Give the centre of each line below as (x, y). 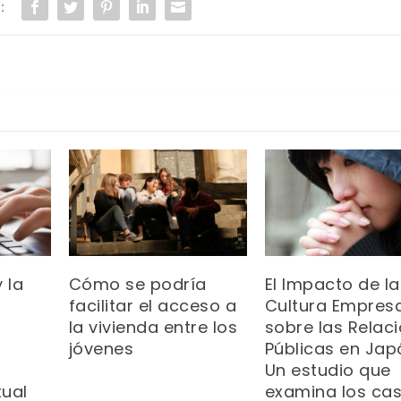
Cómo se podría (137, 285)
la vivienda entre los (153, 328)
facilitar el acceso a (153, 306)
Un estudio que (328, 371)
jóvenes (101, 349)
